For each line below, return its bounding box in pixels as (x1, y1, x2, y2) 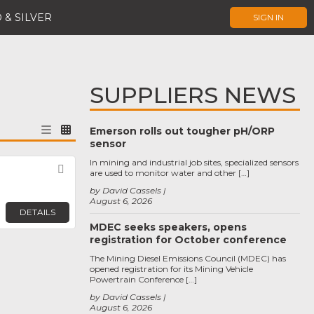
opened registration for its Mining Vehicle (90, 264, 253, 274)
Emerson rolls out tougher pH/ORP (90, 125, 275, 137)
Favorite (67, 163, 121, 177)
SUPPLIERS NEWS (90, 81, 296, 109)
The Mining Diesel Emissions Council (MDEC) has (90, 253, 286, 264)
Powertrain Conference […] (90, 274, 197, 285)
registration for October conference (90, 233, 287, 246)
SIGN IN (253, 12, 284, 22)
